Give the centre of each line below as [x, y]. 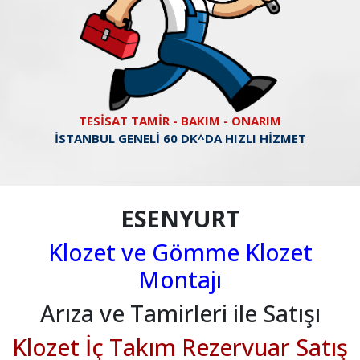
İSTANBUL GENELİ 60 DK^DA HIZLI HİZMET [180, 139]
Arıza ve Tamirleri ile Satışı [180, 313]
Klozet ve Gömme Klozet [180, 252]
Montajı [180, 280]
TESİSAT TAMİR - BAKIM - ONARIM [180, 121]
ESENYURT [180, 219]
